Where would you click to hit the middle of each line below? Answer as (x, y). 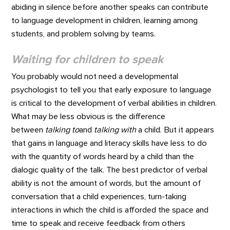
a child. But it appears (175, 130)
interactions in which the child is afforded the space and (110, 210)
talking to (62, 130)
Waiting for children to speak (88, 60)
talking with (115, 130)
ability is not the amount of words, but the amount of (106, 183)
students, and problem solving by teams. (84, 34)
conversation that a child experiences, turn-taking (99, 196)
